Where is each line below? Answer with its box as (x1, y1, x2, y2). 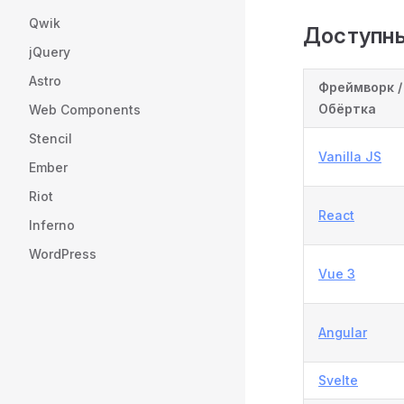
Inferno (29, 217, 75, 233)
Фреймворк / (318, 78, 402, 95)
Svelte (318, 372, 358, 388)
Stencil (29, 131, 72, 146)
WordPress (29, 246, 96, 262)
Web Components (29, 102, 141, 117)
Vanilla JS (318, 148, 381, 164)
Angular (318, 324, 367, 340)
